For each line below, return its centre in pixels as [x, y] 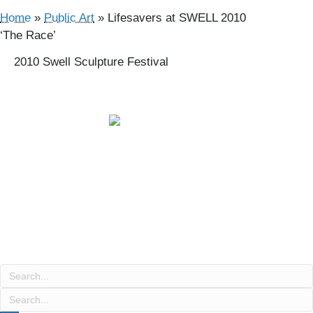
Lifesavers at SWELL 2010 [177, 18]
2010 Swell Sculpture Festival [91, 62]
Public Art [69, 18]
